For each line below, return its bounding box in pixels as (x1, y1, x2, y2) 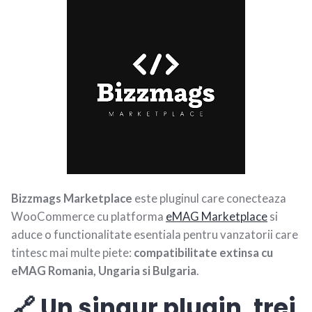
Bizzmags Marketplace (11, 191, 132, 205)
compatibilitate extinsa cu (134, 245, 273, 260)
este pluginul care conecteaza (132, 191, 286, 205)
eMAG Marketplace (166, 209, 267, 224)
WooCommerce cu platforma (11, 209, 166, 224)
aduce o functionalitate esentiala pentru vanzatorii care (11, 227, 298, 242)
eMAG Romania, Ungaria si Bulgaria (11, 263, 196, 278)
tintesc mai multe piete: (11, 245, 134, 260)
